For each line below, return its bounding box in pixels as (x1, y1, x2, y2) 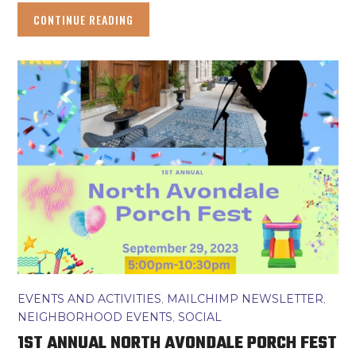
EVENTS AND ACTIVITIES (17, 292, 162, 307)
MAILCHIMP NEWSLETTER (167, 292, 324, 307)
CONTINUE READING (33, 11, 134, 29)
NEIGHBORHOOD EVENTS (17, 310, 173, 325)
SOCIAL (178, 310, 222, 325)
